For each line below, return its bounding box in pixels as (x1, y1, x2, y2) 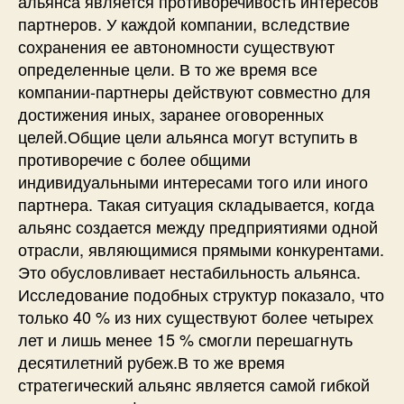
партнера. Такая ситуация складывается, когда (18, 191, 374, 216)
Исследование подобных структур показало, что (18, 281, 384, 306)
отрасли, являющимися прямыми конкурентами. (18, 236, 384, 261)
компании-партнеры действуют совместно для (18, 78, 371, 103)
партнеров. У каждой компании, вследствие (18, 11, 350, 35)
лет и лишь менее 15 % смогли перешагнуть (18, 326, 353, 351)
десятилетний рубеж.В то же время (18, 349, 285, 373)
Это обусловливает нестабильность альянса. (18, 259, 361, 283)
